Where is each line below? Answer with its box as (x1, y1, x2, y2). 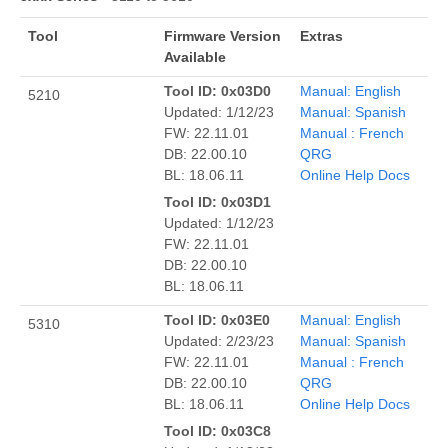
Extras (300, 27, 343, 44)
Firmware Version (164, 27, 281, 44)
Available (164, 48, 226, 65)
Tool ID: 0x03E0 (164, 311, 270, 328)
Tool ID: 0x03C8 (164, 422, 271, 439)
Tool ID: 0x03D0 (164, 82, 271, 99)
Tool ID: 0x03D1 (164, 193, 271, 210)
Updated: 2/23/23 (164, 332, 274, 349)
